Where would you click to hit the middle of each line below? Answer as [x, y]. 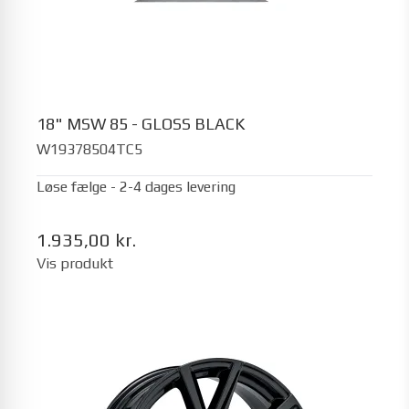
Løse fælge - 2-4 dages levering [136, 187]
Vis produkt [75, 263]
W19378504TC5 [89, 149]
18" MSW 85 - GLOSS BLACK [141, 123]
